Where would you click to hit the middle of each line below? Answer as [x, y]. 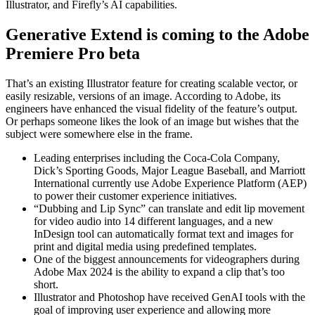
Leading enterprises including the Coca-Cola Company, [157, 157]
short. [46, 284]
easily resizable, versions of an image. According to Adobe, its [143, 96]
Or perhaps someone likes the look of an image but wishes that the [152, 121]
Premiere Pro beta [73, 54]
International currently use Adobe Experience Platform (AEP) [170, 183]
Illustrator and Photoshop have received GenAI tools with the [169, 297]
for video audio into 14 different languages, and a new [154, 221]
